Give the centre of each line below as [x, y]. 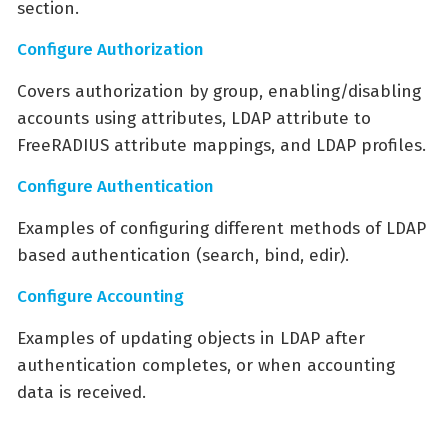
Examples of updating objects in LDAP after [191, 339]
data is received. [81, 393]
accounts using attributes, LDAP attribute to [194, 119]
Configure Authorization [110, 50]
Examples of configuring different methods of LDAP [221, 229]
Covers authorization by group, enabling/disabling [219, 92]
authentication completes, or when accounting [206, 366]
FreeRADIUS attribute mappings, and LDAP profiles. [221, 146]
